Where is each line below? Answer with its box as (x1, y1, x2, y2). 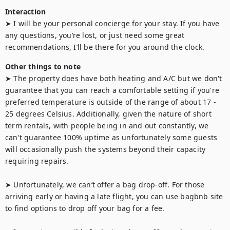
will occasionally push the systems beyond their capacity (5, 144, 206, 154)
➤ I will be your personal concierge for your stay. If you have (5, 18, 220, 28)
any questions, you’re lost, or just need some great (5, 30, 185, 40)
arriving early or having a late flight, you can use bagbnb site (5, 191, 223, 201)
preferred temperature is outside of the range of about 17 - (5, 97, 216, 107)
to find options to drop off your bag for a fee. (5, 203, 165, 213)
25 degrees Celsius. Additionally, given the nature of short (5, 109, 212, 119)
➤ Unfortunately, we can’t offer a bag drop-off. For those (5, 180, 205, 189)
